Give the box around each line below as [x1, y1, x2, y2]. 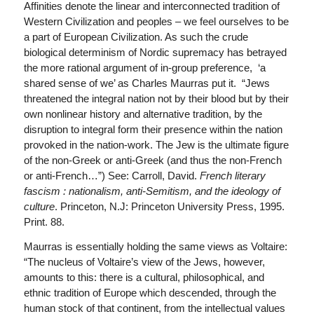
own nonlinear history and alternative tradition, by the [23, 108, 262, 120]
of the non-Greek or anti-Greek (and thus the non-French [23, 154, 282, 166]
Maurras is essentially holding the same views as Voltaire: [23, 240, 287, 252]
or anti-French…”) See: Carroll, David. [23, 170, 200, 182]
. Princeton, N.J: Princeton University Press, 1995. [54, 200, 285, 212]
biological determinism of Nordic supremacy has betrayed [23, 46, 287, 58]
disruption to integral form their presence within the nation [23, 123, 282, 135]
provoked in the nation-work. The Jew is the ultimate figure [23, 139, 289, 151]
